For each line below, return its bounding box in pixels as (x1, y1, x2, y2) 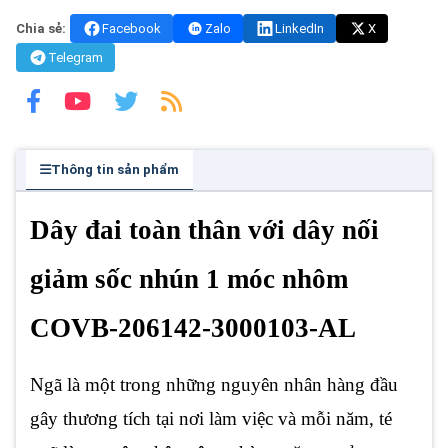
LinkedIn (275, 21, 324, 36)
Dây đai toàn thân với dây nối (30, 215, 379, 245)
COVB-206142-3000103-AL (30, 313, 356, 343)
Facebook (102, 21, 161, 36)
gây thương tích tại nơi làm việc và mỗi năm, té (30, 407, 392, 429)
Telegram (48, 50, 103, 65)
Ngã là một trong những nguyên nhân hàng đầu (30, 373, 398, 395)
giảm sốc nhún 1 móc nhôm (30, 264, 348, 294)
